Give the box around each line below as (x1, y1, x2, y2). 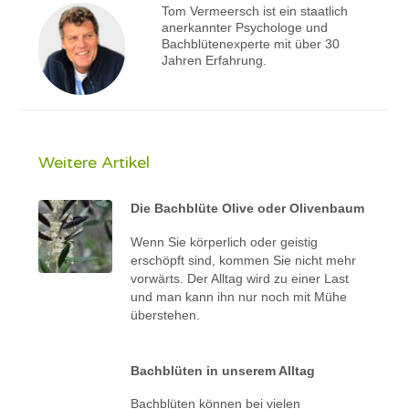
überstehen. (131, 307, 204, 322)
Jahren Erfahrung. (161, 52, 267, 68)
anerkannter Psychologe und (161, 19, 328, 35)
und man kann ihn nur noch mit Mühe (131, 288, 348, 304)
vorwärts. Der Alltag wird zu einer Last (131, 270, 350, 286)
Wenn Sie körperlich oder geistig (131, 234, 319, 249)
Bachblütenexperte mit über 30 (161, 36, 340, 51)
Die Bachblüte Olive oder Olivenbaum (131, 200, 365, 215)
